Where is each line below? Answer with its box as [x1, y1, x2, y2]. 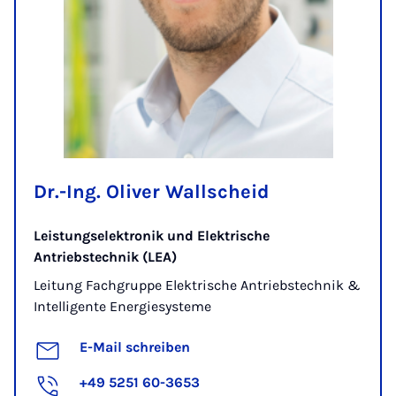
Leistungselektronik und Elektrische [34, 227, 270, 245]
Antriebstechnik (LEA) [34, 248, 177, 266]
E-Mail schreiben [80, 339, 190, 356]
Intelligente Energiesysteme [34, 298, 211, 316]
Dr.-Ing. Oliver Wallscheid [34, 180, 270, 204]
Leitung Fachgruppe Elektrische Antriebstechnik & [34, 277, 361, 294]
